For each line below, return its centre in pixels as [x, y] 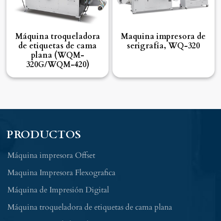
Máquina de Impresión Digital [58, 190]
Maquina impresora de [164, 36]
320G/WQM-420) [57, 64]
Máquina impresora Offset [52, 156]
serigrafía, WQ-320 [164, 46]
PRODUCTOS [44, 134]
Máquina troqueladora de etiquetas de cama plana [90, 207]
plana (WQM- [57, 55]
